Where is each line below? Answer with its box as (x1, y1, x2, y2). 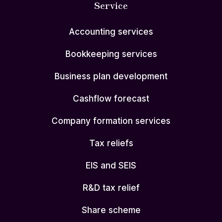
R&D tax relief (82, 183, 140, 193)
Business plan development (55, 71, 167, 82)
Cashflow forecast (73, 94, 149, 104)
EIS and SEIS (86, 161, 136, 171)
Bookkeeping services (65, 49, 157, 59)
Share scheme (81, 205, 141, 216)
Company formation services (52, 116, 170, 126)
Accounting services (69, 27, 153, 37)
